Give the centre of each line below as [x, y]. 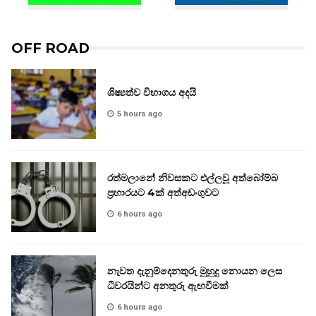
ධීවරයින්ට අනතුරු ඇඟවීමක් [168, 286]
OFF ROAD [50, 48]
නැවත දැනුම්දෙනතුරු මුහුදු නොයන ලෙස [195, 271]
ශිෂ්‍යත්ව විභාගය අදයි [152, 92]
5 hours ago [140, 114]
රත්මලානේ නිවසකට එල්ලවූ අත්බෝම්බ [193, 178]
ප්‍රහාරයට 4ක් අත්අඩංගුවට [163, 193]
